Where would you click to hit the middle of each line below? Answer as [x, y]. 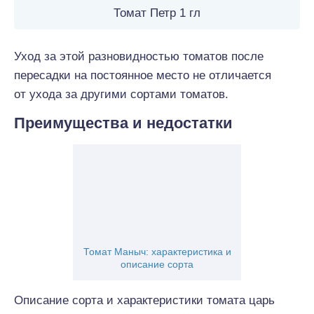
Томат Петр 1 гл [157, 13]
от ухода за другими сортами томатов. [121, 94]
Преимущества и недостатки [123, 123]
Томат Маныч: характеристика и [157, 252]
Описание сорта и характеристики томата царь [144, 300]
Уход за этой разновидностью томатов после [139, 56]
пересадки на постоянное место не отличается [143, 75]
